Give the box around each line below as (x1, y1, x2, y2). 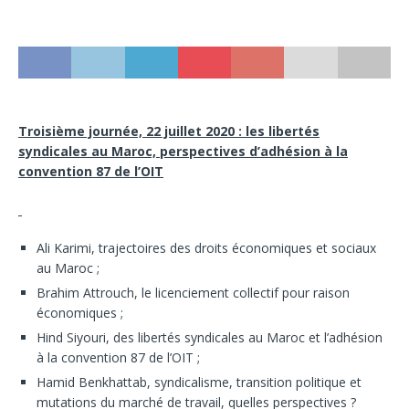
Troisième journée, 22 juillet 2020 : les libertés (18, 122, 320, 140)
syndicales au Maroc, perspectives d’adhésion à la (18, 142, 348, 160)
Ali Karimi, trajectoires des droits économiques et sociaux (37, 239, 376, 257)
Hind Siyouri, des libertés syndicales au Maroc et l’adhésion (37, 329, 383, 346)
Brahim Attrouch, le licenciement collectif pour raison (37, 284, 350, 301)
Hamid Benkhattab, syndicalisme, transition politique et (37, 373, 362, 391)
